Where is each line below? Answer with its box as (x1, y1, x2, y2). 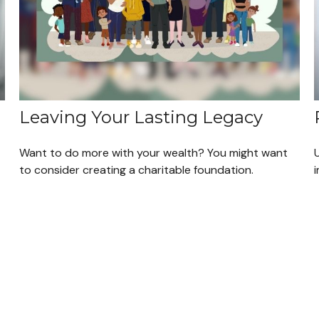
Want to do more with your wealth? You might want (19, 145, 288, 160)
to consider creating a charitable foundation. (19, 162, 254, 177)
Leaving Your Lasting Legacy (19, 106, 263, 127)
